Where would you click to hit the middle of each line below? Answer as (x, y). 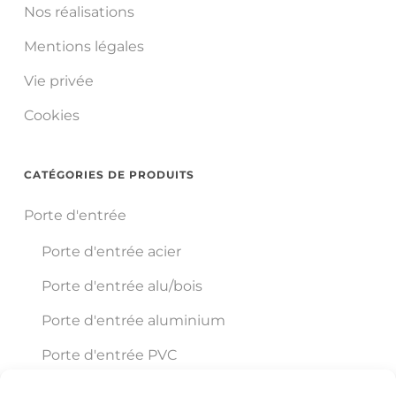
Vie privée (58, 81)
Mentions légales (84, 47)
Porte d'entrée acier (111, 252)
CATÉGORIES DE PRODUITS (109, 175)
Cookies (51, 116)
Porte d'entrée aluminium (133, 321)
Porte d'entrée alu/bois (122, 286)
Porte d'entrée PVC (109, 355)
